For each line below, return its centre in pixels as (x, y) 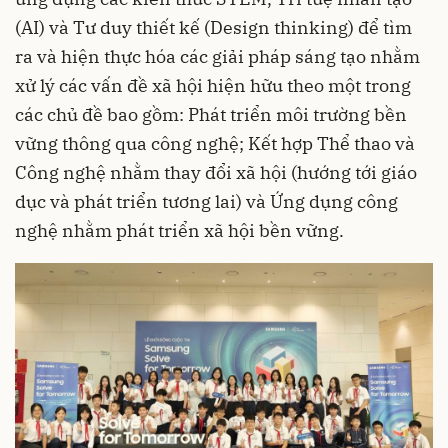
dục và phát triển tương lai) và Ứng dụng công (206, 201)
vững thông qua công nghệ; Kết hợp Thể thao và (215, 143)
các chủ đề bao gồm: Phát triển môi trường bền (211, 114)
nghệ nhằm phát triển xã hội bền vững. (179, 230)
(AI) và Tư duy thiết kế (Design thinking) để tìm (213, 27)
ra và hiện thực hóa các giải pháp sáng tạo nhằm (217, 56)
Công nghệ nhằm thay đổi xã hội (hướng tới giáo (216, 172)
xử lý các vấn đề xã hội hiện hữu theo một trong (213, 85)
